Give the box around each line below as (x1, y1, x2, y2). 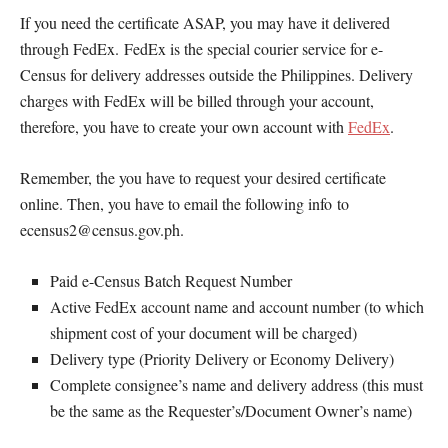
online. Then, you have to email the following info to (20, 192, 349, 214)
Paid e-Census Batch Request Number (50, 269, 292, 291)
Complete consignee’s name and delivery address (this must (50, 373, 423, 395)
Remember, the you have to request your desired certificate (20, 166, 386, 188)
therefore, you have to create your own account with (20, 115, 348, 137)
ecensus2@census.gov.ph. (20, 218, 184, 240)
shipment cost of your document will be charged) (50, 321, 357, 343)
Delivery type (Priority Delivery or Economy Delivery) (50, 347, 394, 369)
